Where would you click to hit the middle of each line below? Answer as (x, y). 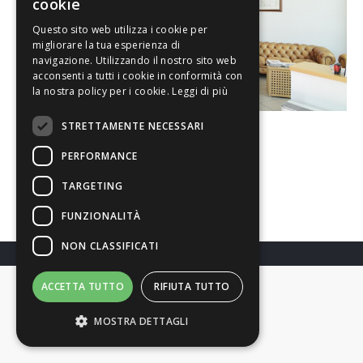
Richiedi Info (181, 330)
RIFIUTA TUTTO (192, 286)
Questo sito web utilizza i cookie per (120, 30)
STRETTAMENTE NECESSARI (133, 126)
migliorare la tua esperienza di (107, 45)
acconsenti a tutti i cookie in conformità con (138, 76)
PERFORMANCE (100, 156)
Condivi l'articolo (181, 167)
